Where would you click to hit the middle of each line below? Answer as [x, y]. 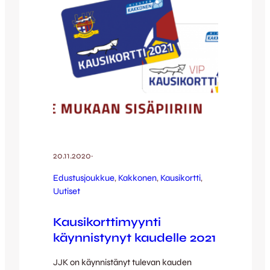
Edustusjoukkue [84, 177]
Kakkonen [137, 177]
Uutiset [67, 191]
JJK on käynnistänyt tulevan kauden [122, 262]
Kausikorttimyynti [107, 222]
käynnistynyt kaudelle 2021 [134, 237]
